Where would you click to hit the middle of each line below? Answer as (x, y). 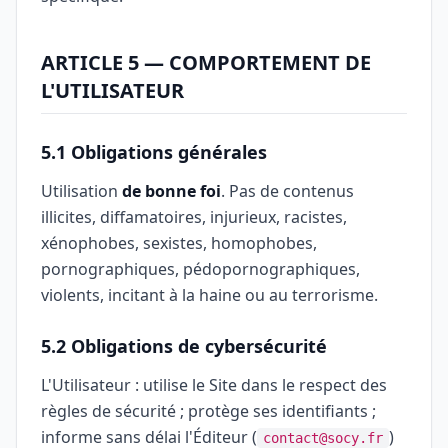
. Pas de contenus (287, 191)
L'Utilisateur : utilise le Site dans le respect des (214, 385)
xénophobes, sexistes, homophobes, (179, 243)
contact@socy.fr (323, 438)
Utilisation (81, 191)
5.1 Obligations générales (154, 152)
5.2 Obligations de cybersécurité (184, 346)
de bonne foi (171, 191)
